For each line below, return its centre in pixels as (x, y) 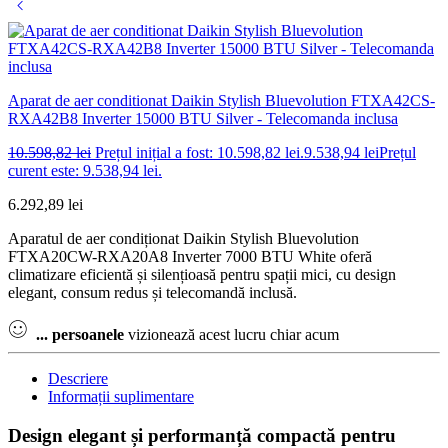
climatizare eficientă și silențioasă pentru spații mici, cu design (202, 274)
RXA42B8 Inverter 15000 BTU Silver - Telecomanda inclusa (203, 118)
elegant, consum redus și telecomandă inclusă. (152, 292)
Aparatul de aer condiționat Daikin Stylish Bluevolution (183, 238)
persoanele (88, 334)
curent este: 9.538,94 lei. (85, 170)
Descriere (78, 378)
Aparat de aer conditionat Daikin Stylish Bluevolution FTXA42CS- (221, 100)
